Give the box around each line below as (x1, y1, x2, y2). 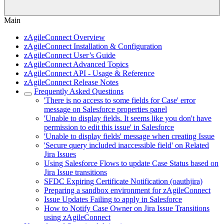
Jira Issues (44, 150, 76, 158)
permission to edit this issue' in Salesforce (44, 123, 174, 131)
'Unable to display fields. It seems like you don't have (44, 114, 211, 122)
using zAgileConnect (44, 213, 110, 221)
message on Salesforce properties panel (44, 105, 167, 113)
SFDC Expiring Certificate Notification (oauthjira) (44, 177, 202, 185)
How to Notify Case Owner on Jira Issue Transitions (44, 204, 209, 212)
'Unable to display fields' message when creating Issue (44, 132, 214, 140)
